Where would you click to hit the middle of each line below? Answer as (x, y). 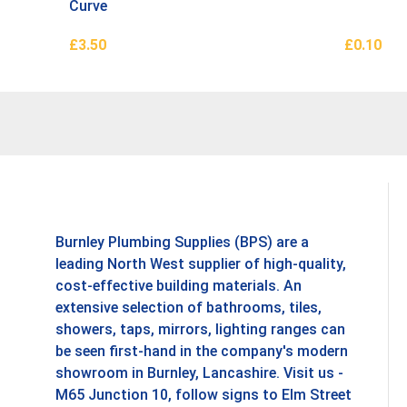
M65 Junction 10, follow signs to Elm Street (203, 395)
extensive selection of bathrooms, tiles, (189, 308)
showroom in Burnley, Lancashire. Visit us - (199, 373)
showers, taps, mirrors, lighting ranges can (200, 330)
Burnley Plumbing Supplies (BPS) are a (182, 243)
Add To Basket (115, 63)
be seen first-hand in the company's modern (202, 352)
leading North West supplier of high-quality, (201, 264)
